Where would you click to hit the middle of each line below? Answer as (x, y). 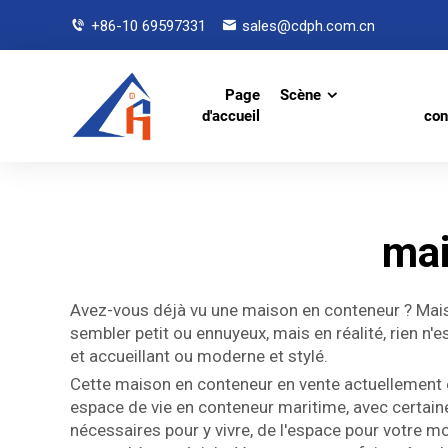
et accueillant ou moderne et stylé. (199, 356)
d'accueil (231, 116)
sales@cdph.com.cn (308, 25)
